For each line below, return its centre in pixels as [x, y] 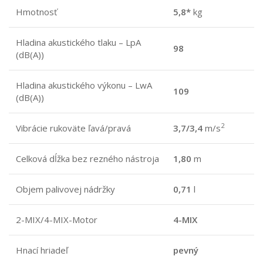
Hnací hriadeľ [42, 250]
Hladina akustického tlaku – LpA [78, 42]
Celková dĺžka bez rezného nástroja [87, 158]
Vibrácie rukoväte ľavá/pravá [73, 128]
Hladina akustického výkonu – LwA [84, 85]
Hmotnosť [36, 11]
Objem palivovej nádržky [65, 189]
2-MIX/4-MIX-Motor [57, 219]
